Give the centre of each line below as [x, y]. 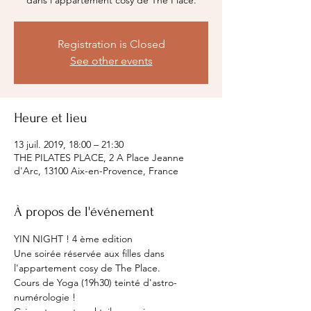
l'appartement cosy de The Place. [87, 268]
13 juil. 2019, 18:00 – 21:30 [69, 144]
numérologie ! [45, 297]
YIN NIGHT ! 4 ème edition [73, 239]
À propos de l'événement [84, 212]
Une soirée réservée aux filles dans [91, 253]
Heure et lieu [50, 118]
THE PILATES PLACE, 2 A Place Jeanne [99, 158]
